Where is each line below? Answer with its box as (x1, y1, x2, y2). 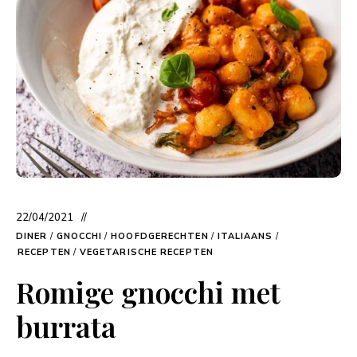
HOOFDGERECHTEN (111, 230, 209, 243)
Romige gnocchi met (16, 273, 280, 312)
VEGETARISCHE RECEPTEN (79, 246, 214, 259)
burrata (16, 307, 116, 346)
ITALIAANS (217, 230, 273, 243)
